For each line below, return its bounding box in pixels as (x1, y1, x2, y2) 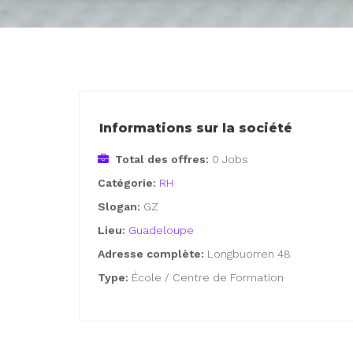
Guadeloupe (128, 224, 195, 237)
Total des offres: (115, 153, 210, 166)
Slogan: (98, 200, 144, 214)
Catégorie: (98, 176, 160, 190)
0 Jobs (212, 153, 249, 166)
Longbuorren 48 (207, 247, 292, 261)
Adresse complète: (98, 247, 208, 261)
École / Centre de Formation (132, 271, 284, 284)
